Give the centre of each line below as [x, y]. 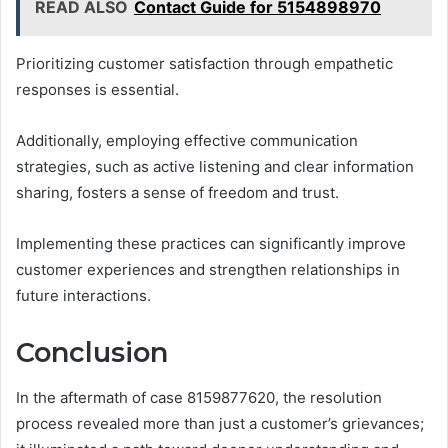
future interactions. [83, 296]
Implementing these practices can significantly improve [211, 244]
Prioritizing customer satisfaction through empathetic [204, 64]
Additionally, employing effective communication [187, 141]
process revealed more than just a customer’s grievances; [220, 423]
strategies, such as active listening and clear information [215, 167]
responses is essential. [97, 90]
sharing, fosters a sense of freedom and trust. [177, 193]
